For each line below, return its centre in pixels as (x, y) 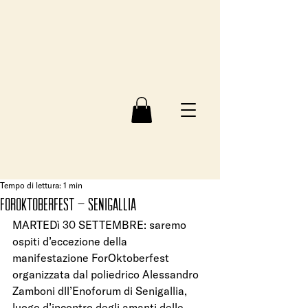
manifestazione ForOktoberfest (92, 258)
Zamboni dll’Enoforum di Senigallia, (101, 291)
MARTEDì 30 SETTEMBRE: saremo (101, 225)
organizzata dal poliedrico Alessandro (107, 275)
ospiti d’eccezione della (71, 242)
